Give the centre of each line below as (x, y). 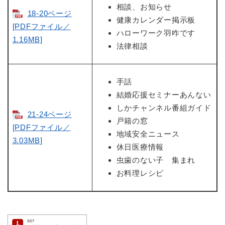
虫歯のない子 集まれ (156, 160)
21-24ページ (49, 115)
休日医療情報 (140, 147)
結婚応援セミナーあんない (164, 95)
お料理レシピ (140, 173)
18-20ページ (49, 14)
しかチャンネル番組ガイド (164, 108)
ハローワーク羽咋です (156, 33)
